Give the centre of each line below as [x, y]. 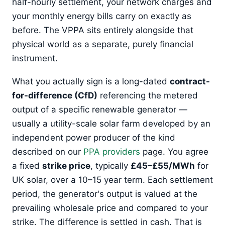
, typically [110, 166]
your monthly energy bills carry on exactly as [102, 16]
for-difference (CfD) [55, 96]
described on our [48, 152]
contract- [190, 82]
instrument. [35, 58]
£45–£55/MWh [163, 166]
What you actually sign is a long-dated [91, 82]
